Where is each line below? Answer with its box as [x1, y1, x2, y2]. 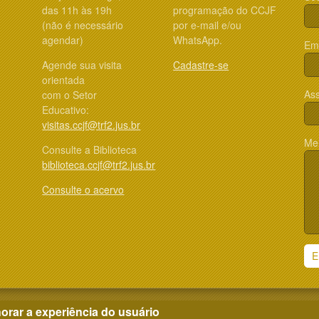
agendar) [42, 32, 84, 47]
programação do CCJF [173, 2, 277, 17]
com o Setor [42, 87, 98, 102]
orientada [42, 72, 85, 87]
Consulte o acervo [42, 182, 125, 197]
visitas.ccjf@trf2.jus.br [42, 117, 141, 132]
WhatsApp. [173, 32, 223, 47]
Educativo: [42, 102, 90, 117]
